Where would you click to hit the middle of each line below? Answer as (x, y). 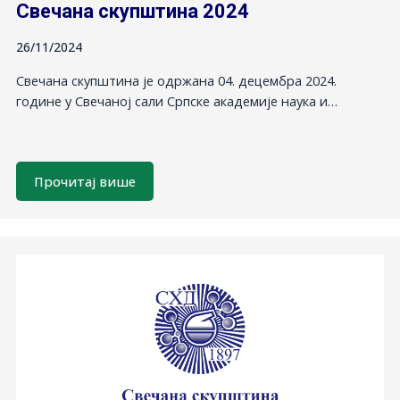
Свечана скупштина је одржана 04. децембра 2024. (176, 80)
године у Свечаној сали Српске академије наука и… (176, 100)
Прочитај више (84, 181)
